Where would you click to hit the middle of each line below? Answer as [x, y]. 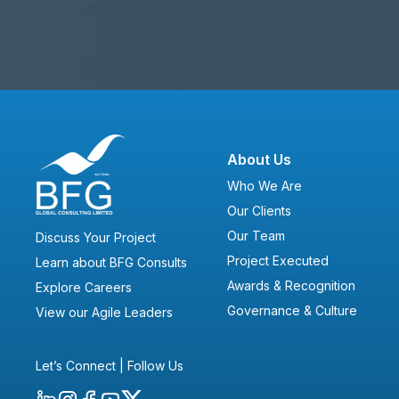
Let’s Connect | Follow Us [110, 366]
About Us [259, 160]
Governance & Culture [292, 311]
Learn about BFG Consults [111, 263]
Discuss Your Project [96, 238]
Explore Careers [84, 288]
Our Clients [259, 211]
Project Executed [277, 261]
